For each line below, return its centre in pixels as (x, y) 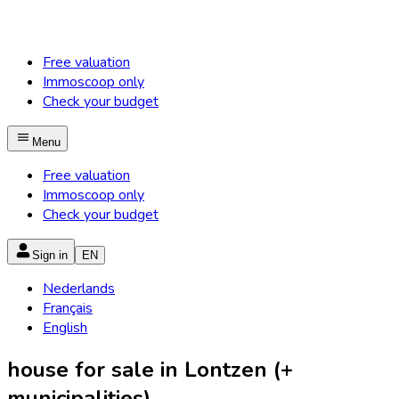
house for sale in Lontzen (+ (150, 369)
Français (68, 308)
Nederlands (79, 289)
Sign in (50, 255)
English (65, 328)
